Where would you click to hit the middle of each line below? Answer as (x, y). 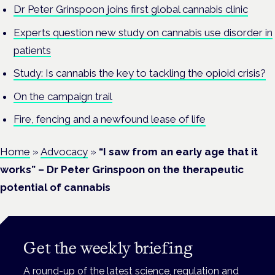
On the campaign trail (63, 96)
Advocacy (64, 151)
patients (33, 50)
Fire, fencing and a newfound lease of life (110, 119)
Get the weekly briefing (108, 248)
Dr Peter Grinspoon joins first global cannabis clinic (131, 10)
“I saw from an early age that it (178, 151)
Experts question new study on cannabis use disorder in (143, 32)
